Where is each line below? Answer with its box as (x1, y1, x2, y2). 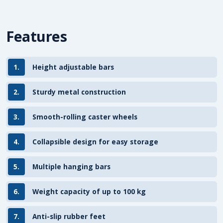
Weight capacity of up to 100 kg (32, 187, 146, 196)
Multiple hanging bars (32, 162, 111, 171)
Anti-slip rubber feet (32, 212, 106, 221)
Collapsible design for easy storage (32, 137, 158, 146)
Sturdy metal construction (32, 87, 126, 97)
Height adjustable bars (32, 62, 114, 72)
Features (6, 26, 67, 46)
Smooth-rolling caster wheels (32, 112, 137, 121)
